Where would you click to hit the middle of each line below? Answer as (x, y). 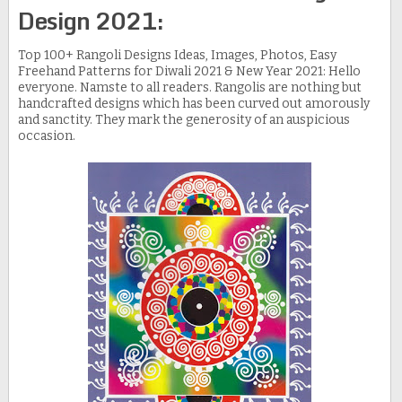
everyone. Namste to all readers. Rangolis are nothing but (189, 88)
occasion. (46, 136)
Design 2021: (93, 21)
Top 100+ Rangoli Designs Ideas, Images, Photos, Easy (177, 56)
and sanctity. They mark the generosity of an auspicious (184, 120)
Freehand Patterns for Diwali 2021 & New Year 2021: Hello (189, 72)
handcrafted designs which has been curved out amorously (193, 104)
